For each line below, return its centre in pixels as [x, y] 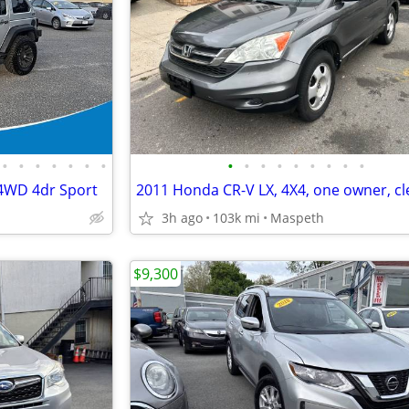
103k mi [236, 218]
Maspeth [297, 218]
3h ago [182, 218]
